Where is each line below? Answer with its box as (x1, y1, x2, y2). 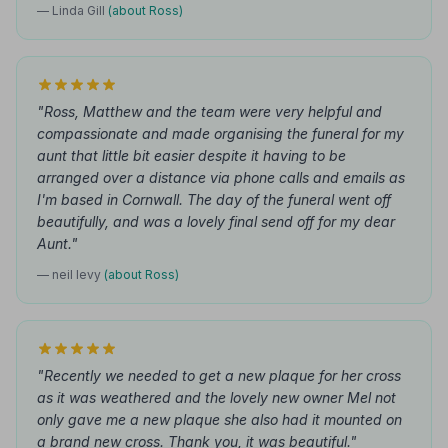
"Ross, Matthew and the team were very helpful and (37, 103, 382, 120)
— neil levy (37, 267, 104, 282)
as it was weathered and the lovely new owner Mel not (37, 389, 396, 406)
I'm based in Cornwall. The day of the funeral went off (37, 191, 391, 208)
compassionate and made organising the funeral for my (37, 125, 404, 142)
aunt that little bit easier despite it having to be (37, 147, 346, 164)
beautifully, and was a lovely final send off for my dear (37, 213, 395, 230)
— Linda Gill (37, 3, 108, 18)
